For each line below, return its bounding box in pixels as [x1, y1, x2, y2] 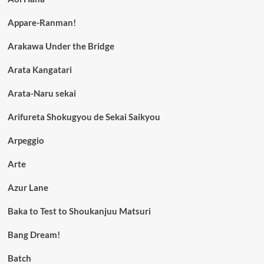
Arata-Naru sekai [7, 87, 76, 98]
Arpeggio [7, 134, 44, 146]
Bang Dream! [7, 229, 60, 240]
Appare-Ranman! [7, 16, 76, 28]
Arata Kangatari [7, 64, 72, 75]
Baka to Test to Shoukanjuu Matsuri [7, 205, 151, 216]
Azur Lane [7, 181, 48, 193]
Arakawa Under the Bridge [7, 40, 114, 51]
